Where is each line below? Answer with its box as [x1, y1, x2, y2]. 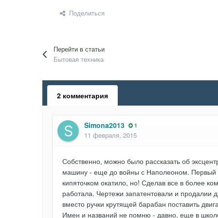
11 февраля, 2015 [84, 130, 137, 140]
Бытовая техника [54, 54, 104, 64]
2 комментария [57, 91, 108, 101]
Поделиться [65, 8, 105, 18]
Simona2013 [84, 120, 125, 130]
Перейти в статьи [54, 44, 105, 54]
